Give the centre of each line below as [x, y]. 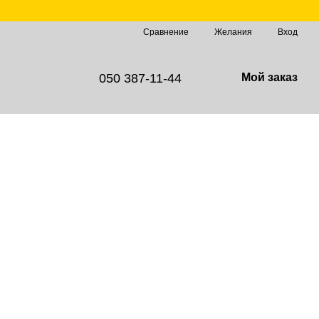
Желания [233, 32]
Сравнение [166, 32]
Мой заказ [269, 77]
